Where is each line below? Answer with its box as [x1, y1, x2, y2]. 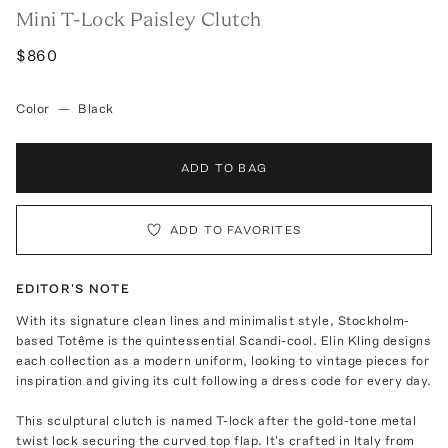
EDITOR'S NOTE [16, 280, 130, 296]
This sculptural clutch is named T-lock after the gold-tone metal [16, 412, 417, 428]
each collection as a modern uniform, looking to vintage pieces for [16, 352, 430, 368]
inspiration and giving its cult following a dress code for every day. [16, 372, 432, 388]
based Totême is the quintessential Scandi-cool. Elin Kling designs [16, 332, 432, 348]
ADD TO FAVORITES [169, 222, 303, 237]
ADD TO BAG [181, 160, 267, 175]
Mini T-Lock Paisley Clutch [16, 6, 262, 31]
